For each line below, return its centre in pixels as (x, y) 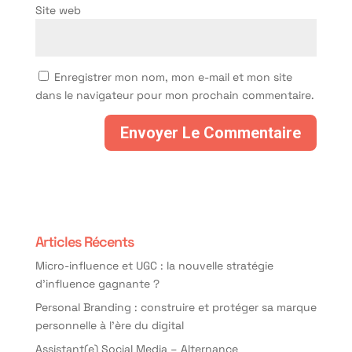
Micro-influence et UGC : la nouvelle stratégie (154, 265)
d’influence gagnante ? (97, 283)
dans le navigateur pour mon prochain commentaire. (174, 94)
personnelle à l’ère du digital (109, 324)
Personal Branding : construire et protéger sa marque (176, 306)
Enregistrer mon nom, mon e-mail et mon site (173, 76)
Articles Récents (84, 241)
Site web (58, 9)
